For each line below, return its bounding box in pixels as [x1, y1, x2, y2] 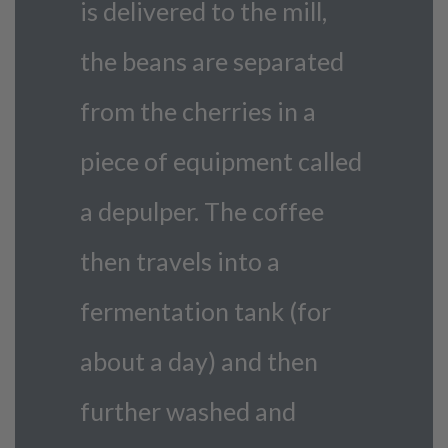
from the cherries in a [80, 95, 316, 126]
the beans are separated [80, 45, 344, 76]
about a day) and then [80, 345, 318, 376]
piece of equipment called [80, 145, 362, 176]
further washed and [80, 395, 296, 426]
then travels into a [80, 245, 280, 276]
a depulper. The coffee [80, 195, 324, 226]
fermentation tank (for [80, 295, 331, 326]
